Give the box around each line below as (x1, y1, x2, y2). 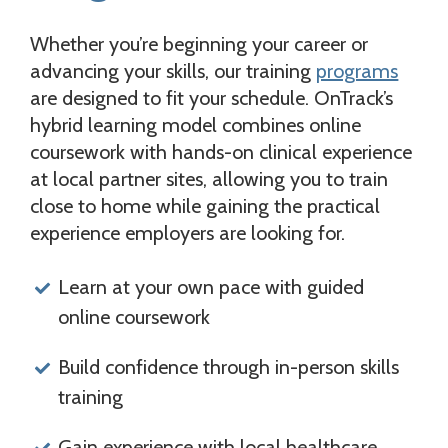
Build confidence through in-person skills (58, 354, 400, 379)
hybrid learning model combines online (30, 112, 362, 137)
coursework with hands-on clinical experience (30, 139, 413, 164)
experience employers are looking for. (30, 220, 346, 245)
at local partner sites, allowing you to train (30, 166, 389, 191)
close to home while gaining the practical (30, 193, 381, 218)
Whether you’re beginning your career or (30, 31, 369, 56)
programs (316, 58, 399, 83)
